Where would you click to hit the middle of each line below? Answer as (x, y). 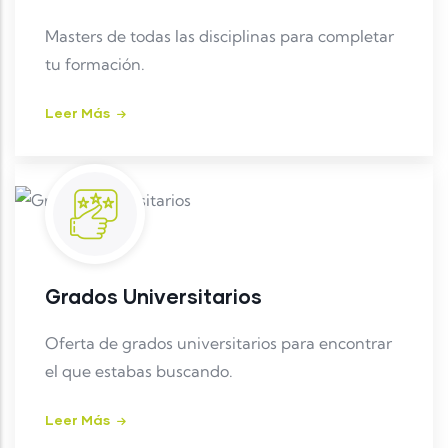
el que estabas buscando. (139, 371)
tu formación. (95, 64)
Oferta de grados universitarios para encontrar (218, 343)
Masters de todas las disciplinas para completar (219, 36)
